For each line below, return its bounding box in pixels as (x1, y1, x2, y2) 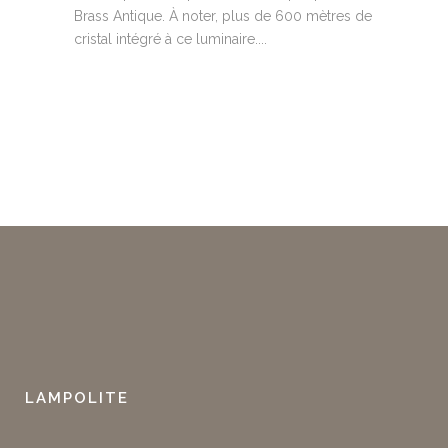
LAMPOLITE (25, 389, 129, 408)
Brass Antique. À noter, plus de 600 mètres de (74, 8, 372, 25)
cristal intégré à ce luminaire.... (74, 31, 267, 48)
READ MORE (88, 99, 173, 113)
